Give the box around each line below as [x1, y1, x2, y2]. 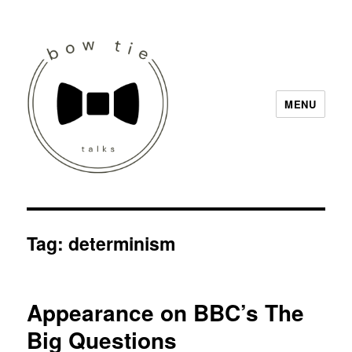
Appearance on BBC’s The [27, 296, 305, 328]
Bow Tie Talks [27, 183, 146, 209]
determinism [68, 230, 176, 256]
